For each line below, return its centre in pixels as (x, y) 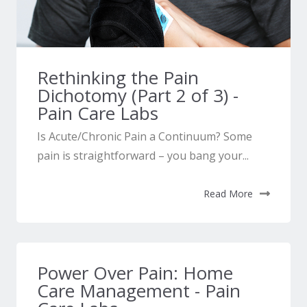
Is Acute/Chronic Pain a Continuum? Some (145, 137)
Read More (228, 194)
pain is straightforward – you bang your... (143, 156)
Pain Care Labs (98, 113)
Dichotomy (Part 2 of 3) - (138, 95)
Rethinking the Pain (118, 77)
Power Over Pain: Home (135, 273)
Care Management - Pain (139, 291)
